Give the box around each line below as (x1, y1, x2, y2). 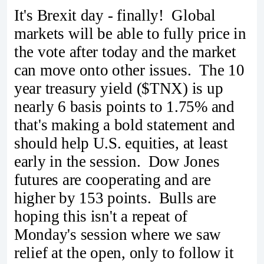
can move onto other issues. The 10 (14, 61, 245, 79)
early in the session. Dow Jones (14, 152, 220, 170)
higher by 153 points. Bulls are (14, 189, 216, 207)
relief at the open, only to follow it (14, 243, 234, 262)
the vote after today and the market (14, 42, 236, 61)
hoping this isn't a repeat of (14, 207, 188, 225)
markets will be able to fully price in (14, 24, 246, 42)
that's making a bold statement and (14, 115, 235, 134)
